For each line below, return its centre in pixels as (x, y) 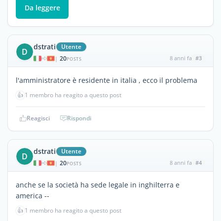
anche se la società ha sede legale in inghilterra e (98, 184)
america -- (33, 195)
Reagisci (38, 118)
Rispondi (79, 118)
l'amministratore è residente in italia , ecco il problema (107, 80)
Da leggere (42, 8)
